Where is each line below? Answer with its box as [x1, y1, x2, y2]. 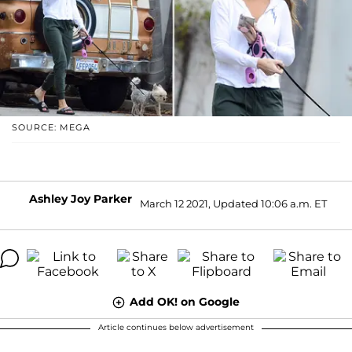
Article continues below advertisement [98, 321, 254, 332]
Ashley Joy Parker [28, 191, 132, 206]
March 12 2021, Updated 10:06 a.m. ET [139, 197, 327, 211]
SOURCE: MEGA [12, 121, 90, 133]
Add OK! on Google [130, 294, 240, 309]
